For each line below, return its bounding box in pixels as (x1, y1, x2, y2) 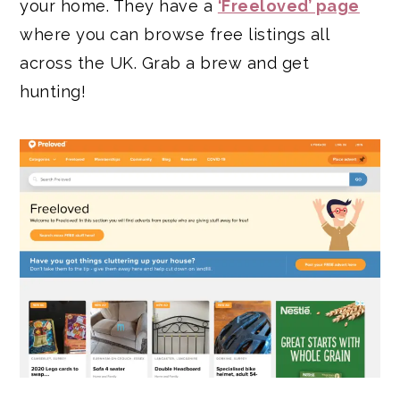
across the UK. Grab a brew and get (20, 53, 310, 72)
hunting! (20, 81, 87, 101)
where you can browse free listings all (20, 24, 329, 44)
